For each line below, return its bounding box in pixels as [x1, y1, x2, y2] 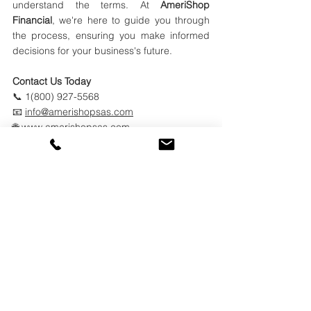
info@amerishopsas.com [25, 106, 133, 118]
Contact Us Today [12, 75, 91, 87]
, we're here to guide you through [52, 14, 210, 26]
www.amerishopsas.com [22, 121, 130, 133]
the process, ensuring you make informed [12, 29, 210, 42]
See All [192, 230, 222, 243]
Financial [12, 14, 52, 26]
